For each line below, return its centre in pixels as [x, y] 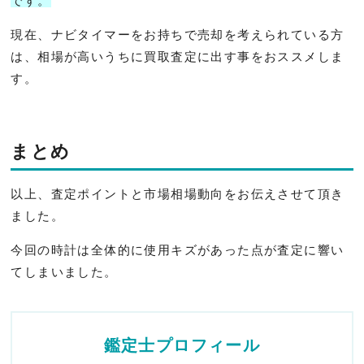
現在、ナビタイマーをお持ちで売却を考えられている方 [178, 34]
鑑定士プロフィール [182, 345]
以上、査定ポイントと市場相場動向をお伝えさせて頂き [178, 193]
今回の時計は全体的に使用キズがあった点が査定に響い [178, 249]
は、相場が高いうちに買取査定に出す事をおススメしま [178, 56]
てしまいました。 [64, 271]
